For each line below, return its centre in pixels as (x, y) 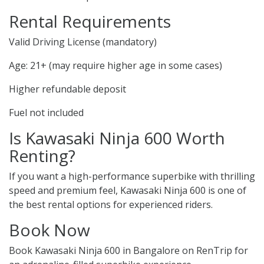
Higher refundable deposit (67, 89)
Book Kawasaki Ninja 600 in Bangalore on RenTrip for (128, 251)
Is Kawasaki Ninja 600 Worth (117, 138)
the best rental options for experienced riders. (111, 205)
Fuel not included (46, 113)
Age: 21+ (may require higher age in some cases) (115, 66)
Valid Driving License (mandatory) (83, 42)
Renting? (42, 156)
